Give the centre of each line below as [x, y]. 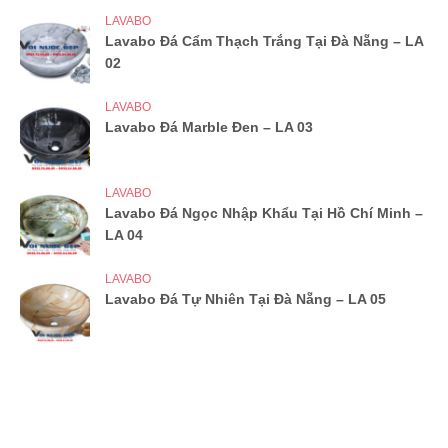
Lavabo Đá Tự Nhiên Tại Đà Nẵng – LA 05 [245, 298]
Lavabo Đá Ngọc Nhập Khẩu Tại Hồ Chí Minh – [264, 212]
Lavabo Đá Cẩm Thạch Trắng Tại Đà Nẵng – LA [264, 40]
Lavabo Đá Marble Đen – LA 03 [209, 126]
